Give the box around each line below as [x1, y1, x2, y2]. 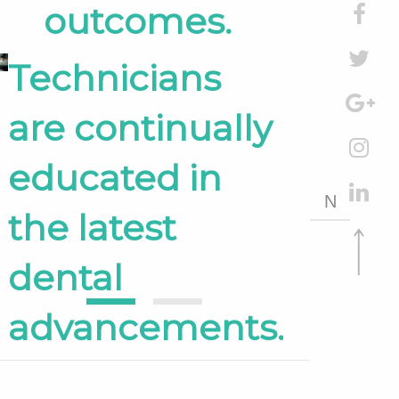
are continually [7, 106, 273, 150]
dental [7, 256, 123, 299]
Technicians [7, 56, 221, 100]
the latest [7, 206, 176, 249]
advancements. [7, 305, 284, 349]
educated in [7, 156, 222, 199]
